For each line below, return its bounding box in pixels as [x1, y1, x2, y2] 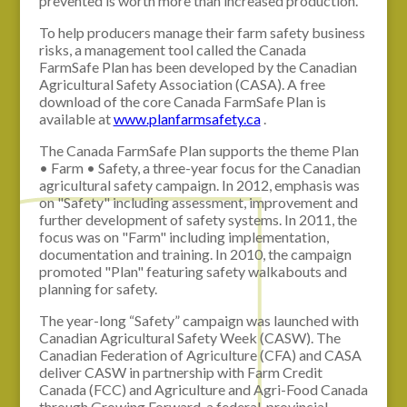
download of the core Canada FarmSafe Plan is [38, 92, 326, 110]
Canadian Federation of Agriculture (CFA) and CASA [38, 345, 362, 363]
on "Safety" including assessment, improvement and [38, 193, 358, 211]
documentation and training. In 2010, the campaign [38, 244, 352, 263]
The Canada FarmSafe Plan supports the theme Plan [38, 141, 359, 159]
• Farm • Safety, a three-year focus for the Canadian [38, 158, 361, 176]
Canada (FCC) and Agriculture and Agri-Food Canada [38, 380, 368, 398]
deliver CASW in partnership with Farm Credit [38, 362, 323, 381]
